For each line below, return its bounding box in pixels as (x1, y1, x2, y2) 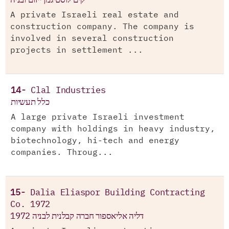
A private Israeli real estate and (10, 11, 179, 19)
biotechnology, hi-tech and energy (11, 137, 179, 145)
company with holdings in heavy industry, (11, 125, 215, 133)
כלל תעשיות (11, 96, 50, 108)
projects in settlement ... (10, 47, 143, 54)
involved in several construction (10, 35, 174, 42)
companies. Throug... (11, 149, 113, 156)
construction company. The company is (10, 23, 194, 31)
